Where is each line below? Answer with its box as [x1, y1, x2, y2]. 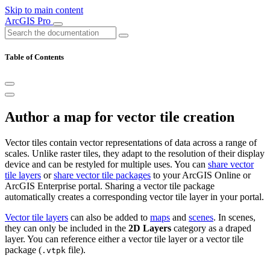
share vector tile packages [54, 170, 151, 181]
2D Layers [128, 223, 171, 234]
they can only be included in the [5, 223, 128, 234]
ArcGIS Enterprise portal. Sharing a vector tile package [5, 181, 215, 192]
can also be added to [68, 212, 150, 223]
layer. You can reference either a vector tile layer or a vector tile [5, 234, 243, 245]
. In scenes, [213, 212, 256, 223]
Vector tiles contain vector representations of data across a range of [5, 137, 257, 148]
